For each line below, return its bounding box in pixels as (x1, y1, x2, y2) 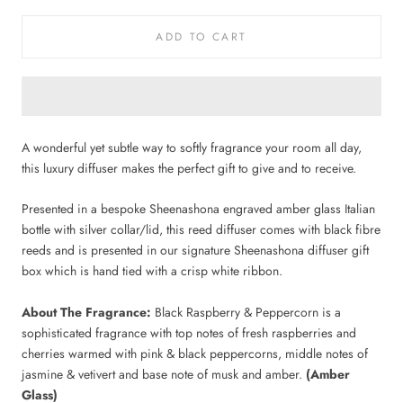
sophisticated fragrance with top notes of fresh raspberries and (22, 323, 356, 342)
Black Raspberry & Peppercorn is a (155, 302, 341, 321)
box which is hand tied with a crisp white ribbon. (22, 262, 286, 281)
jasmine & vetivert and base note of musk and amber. (22, 364, 306, 383)
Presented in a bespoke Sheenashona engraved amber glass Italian (22, 200, 375, 219)
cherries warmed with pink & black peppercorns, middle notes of (22, 344, 368, 363)
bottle (22, 220, 50, 239)
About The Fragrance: (22, 302, 155, 321)
